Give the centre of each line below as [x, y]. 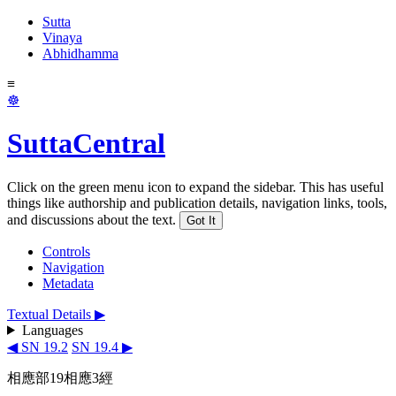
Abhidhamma [80, 53]
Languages [52, 330]
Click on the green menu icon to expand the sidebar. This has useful [195, 187]
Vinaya [62, 38]
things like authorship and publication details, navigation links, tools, [197, 202]
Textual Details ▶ [56, 314]
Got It [201, 220]
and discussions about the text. [91, 219]
